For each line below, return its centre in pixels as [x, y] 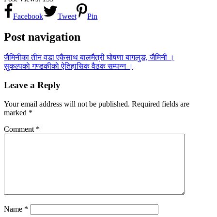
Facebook [28, 16]
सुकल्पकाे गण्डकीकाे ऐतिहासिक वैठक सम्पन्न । [69, 66]
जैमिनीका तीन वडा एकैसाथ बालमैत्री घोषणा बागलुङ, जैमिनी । [89, 58]
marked [16, 112]
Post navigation [42, 37]
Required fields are [161, 104]
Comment [20, 129]
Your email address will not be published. [67, 104]
